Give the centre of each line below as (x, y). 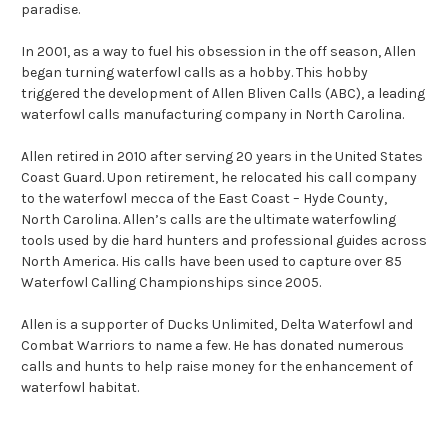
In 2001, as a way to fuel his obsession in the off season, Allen (218, 51)
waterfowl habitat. (80, 387)
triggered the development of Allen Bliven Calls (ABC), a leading (223, 93)
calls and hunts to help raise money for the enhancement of (217, 366)
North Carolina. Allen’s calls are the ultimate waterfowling (208, 219)
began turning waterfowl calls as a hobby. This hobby (194, 72)
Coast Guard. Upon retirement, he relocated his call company (219, 177)
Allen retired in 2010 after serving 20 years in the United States (222, 156)
